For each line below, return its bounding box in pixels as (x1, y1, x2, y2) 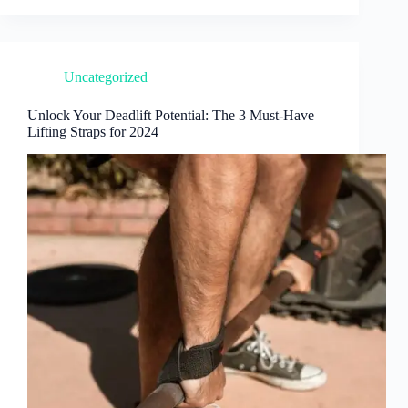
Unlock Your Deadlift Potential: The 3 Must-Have (27, 107, 314, 124)
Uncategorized (64, 69, 148, 86)
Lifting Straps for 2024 (27, 124, 158, 140)
